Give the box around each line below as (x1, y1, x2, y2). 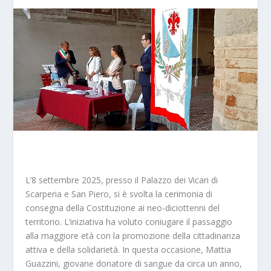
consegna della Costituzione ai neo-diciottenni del (25, 201, 220, 214)
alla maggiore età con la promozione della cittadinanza (25, 229, 241, 241)
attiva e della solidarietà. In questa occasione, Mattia (25, 243, 232, 255)
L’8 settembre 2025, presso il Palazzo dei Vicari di (25, 174, 218, 186)
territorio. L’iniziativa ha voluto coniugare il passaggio (25, 215, 233, 227)
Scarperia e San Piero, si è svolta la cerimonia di (25, 188, 213, 200)
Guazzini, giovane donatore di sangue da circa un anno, (25, 257, 243, 269)
